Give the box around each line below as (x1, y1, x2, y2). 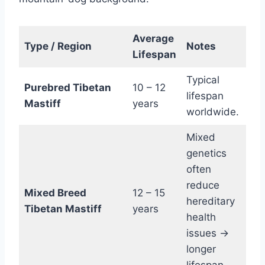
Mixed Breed (24, 187, 86, 199)
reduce (186, 179, 219, 192)
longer (186, 243, 216, 256)
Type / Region (24, 40, 92, 53)
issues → (186, 227, 229, 240)
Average (132, 33, 174, 45)
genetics (186, 147, 227, 160)
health (186, 211, 216, 224)
